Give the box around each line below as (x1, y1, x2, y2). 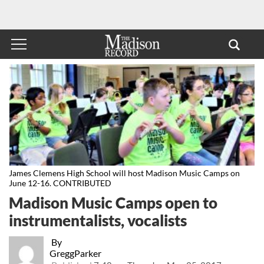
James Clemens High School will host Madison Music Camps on (9, 168, 240, 179)
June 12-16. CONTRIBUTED (9, 178, 111, 189)
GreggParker (49, 247, 101, 259)
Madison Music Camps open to (9, 193, 217, 212)
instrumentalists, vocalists (9, 211, 187, 229)
